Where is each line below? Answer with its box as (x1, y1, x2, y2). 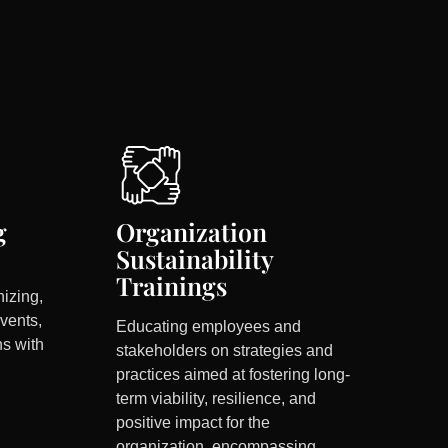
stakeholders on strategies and (115, 342, 333, 360)
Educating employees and (115, 318, 301, 336)
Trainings (115, 269, 227, 303)
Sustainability (115, 242, 273, 276)
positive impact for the (115, 414, 270, 432)
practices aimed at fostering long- (115, 366, 350, 384)
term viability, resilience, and (115, 390, 316, 408)
